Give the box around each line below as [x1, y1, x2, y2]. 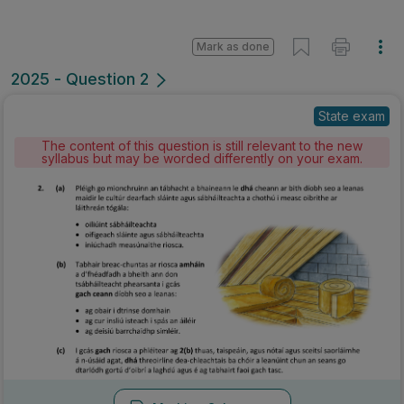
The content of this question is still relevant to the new [41, 138, 363, 153]
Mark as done [197, 40, 270, 53]
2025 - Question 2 [11, 69, 149, 88]
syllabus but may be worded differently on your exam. [41, 151, 363, 166]
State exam [318, 108, 385, 124]
